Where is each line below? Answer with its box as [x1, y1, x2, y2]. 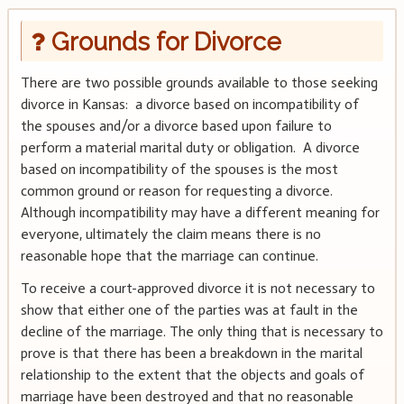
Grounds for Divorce [44, 26, 281, 56]
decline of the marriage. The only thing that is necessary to [20, 323, 383, 341]
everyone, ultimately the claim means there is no [20, 225, 321, 243]
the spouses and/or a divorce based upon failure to [20, 117, 332, 135]
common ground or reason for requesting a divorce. [20, 182, 336, 200]
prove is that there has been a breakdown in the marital [20, 344, 363, 363]
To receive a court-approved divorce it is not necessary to [20, 280, 375, 298]
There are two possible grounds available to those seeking [20, 74, 378, 92]
